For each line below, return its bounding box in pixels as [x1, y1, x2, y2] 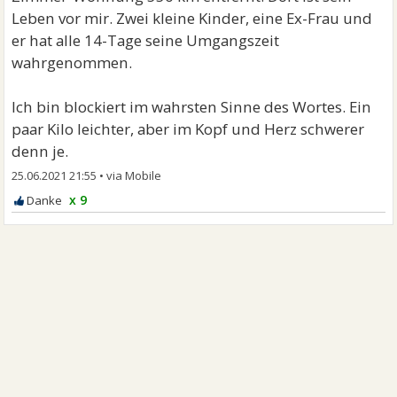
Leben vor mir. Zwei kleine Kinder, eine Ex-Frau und [12, 8, 373, 28]
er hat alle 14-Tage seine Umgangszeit [12, 30, 280, 51]
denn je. [12, 141, 69, 161]
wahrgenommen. [12, 52, 133, 73]
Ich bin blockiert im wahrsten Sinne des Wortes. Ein [12, 97, 372, 117]
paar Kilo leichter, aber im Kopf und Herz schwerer [12, 119, 365, 139]
